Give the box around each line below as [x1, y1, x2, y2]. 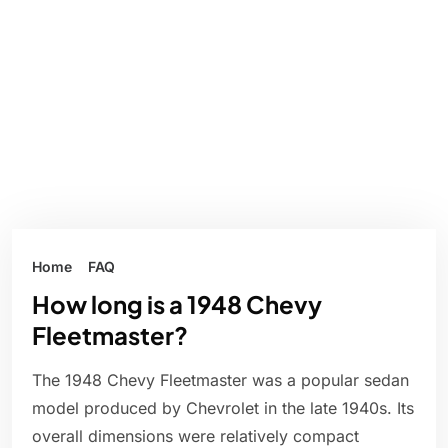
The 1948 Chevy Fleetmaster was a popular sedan [32, 370, 409, 391]
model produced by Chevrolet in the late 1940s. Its [32, 398, 414, 419]
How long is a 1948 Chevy [32, 289, 322, 320]
